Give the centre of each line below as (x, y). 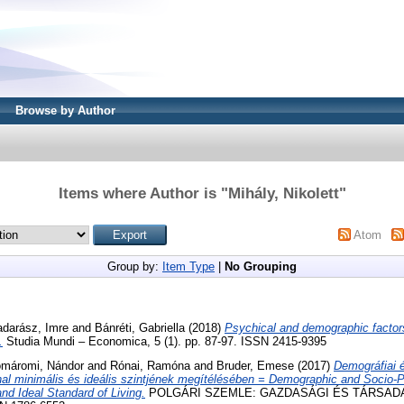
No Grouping (261, 266)
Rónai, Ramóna (150, 366)
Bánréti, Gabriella (140, 327)
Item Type (188, 266)
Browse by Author (65, 110)
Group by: (135, 266)
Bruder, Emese (255, 366)
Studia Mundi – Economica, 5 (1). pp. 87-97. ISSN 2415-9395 (165, 341)
